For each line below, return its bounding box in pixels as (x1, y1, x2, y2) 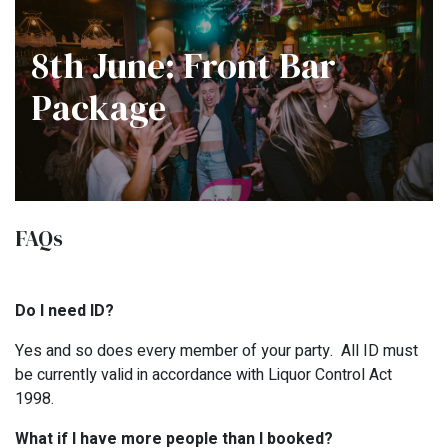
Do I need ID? (15, 298, 114, 323)
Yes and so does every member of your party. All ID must (15, 338, 418, 363)
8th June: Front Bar (31, 40, 336, 90)
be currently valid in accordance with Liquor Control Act (15, 362, 392, 387)
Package (31, 82, 166, 132)
